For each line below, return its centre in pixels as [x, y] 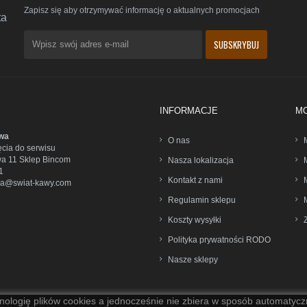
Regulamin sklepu [202, 200]
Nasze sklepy [193, 259]
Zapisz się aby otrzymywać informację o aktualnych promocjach [142, 10]
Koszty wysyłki [195, 220]
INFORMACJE [189, 110]
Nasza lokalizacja [201, 160]
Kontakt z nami [195, 180]
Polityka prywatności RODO [219, 240]
